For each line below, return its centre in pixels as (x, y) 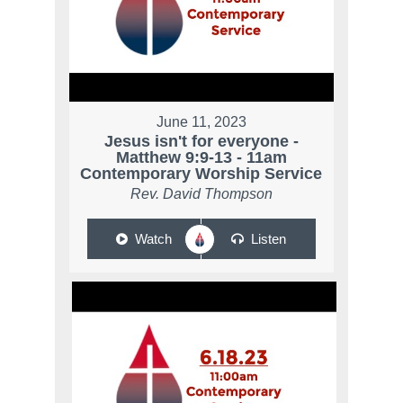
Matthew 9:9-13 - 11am (201, 157)
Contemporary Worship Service (201, 173)
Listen (268, 238)
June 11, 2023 (201, 121)
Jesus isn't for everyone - (201, 141)
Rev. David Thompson (201, 193)
